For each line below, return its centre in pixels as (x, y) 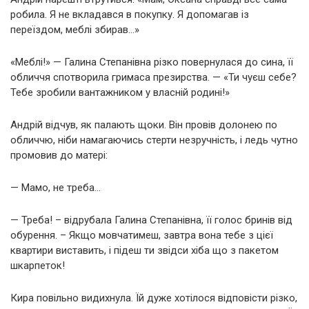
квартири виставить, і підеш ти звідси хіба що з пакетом (144, 250)
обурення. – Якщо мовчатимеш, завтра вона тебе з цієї (142, 235)
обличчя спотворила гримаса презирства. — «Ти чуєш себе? (153, 77)
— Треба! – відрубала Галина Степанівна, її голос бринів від (151, 220)
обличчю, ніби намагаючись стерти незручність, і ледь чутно (154, 140)
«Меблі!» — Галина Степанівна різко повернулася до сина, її (152, 62)
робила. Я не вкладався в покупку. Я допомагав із (130, 14)
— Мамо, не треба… (56, 187)
